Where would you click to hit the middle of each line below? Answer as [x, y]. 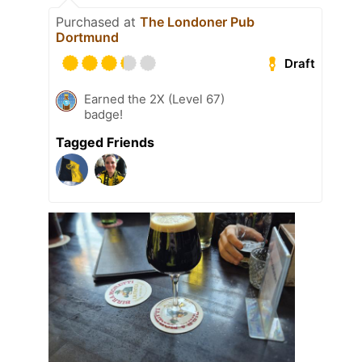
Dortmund [87, 37]
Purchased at [98, 21]
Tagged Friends [105, 142]
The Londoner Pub [197, 21]
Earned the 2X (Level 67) [154, 99]
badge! [103, 114]
